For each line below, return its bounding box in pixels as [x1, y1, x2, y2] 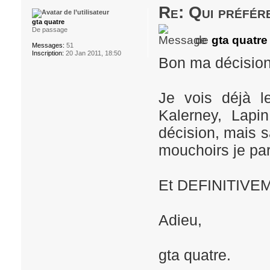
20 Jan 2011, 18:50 [63, 49, 121, 57]
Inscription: [31, 49, 64, 57]
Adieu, [158, 212, 202, 228]
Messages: [31, 42, 64, 49]
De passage [31, 26, 67, 34]
